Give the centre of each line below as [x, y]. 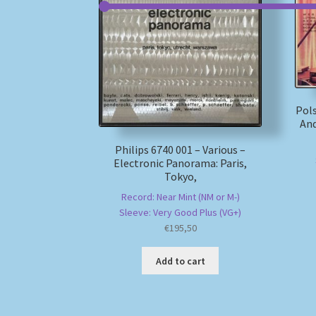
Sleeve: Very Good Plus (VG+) [181, 213]
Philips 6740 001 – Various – [181, 149]
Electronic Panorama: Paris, [181, 163]
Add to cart [180, 261]
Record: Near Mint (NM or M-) [180, 197]
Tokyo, [180, 176]
